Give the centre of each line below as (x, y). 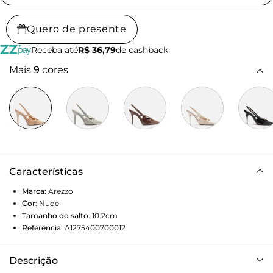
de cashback (142, 50)
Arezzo (61, 191)
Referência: (42, 228)
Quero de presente (77, 29)
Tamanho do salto (55, 216)
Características (46, 172)
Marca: (34, 191)
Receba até (54, 50)
